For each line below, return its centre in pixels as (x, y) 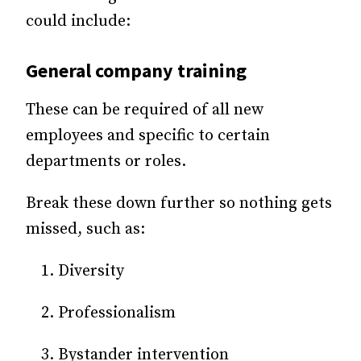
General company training (136, 71)
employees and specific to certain (148, 136)
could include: (78, 22)
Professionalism (117, 313)
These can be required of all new (145, 110)
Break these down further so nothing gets (179, 204)
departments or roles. (106, 162)
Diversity (91, 272)
